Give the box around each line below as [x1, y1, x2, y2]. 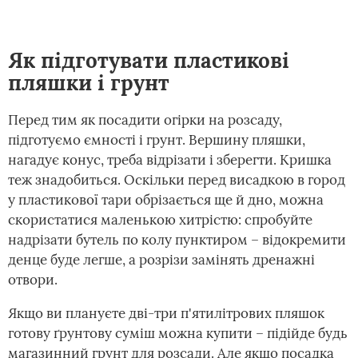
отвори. [8, 271, 58, 289]
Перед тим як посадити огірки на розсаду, [8, 111, 282, 129]
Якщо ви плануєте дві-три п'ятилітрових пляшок [8, 304, 324, 323]
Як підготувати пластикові [8, 47, 289, 74]
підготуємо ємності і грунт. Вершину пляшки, [8, 131, 305, 149]
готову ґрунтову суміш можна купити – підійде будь [8, 324, 348, 343]
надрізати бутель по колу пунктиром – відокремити [8, 231, 346, 249]
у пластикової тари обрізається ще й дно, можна [8, 191, 324, 209]
